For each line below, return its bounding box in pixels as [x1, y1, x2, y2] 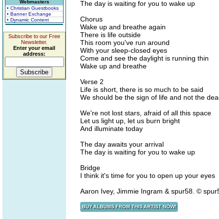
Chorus [80, 15, 103, 23]
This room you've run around [80, 39, 170, 46]
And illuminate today [80, 125, 143, 132]
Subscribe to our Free [8, 33, 60, 39]
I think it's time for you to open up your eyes [80, 172, 215, 179]
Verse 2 [80, 78, 104, 86]
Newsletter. [21, 39, 47, 45]
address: [23, 51, 45, 57]
